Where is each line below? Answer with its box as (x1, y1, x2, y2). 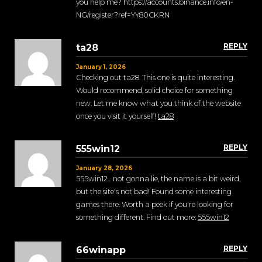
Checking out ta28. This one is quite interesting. (76, 73, 235, 82)
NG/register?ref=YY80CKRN (76, 11, 170, 20)
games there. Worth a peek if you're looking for (76, 200, 233, 209)
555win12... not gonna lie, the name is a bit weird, (76, 174, 240, 184)
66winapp (76, 244, 126, 256)
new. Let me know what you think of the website (76, 99, 241, 108)
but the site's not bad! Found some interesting (76, 187, 232, 196)
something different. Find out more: (76, 213, 198, 222)
